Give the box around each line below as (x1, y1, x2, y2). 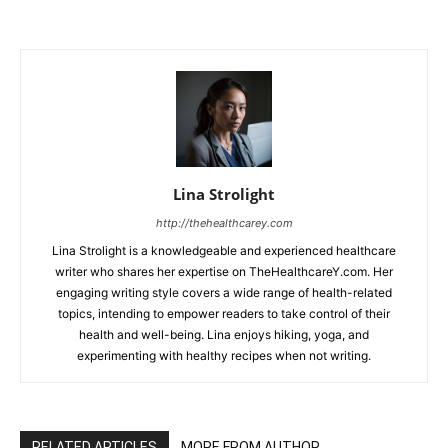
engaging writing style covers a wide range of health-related (56, 285, 392, 301)
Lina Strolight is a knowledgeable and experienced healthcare (52, 243, 396, 259)
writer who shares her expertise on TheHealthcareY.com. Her (55, 264, 393, 280)
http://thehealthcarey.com (155, 216, 293, 231)
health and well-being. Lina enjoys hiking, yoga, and (79, 327, 369, 343)
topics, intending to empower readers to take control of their (58, 306, 390, 322)
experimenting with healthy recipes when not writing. (77, 348, 371, 364)
